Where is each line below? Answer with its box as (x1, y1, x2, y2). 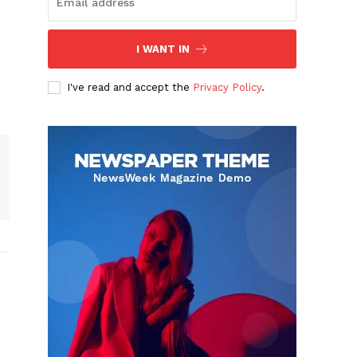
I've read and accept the (67, 81, 194, 94)
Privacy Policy (193, 81, 262, 94)
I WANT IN (135, 43, 190, 56)
